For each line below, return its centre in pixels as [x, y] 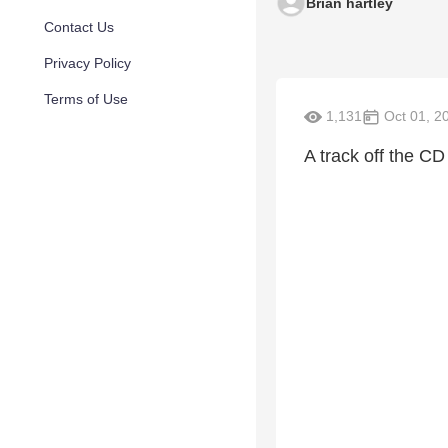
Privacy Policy [87, 63]
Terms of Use [86, 99]
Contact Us [79, 27]
